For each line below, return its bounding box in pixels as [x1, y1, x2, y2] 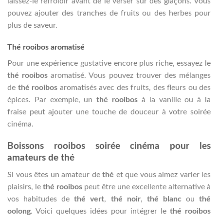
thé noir [110, 195, 141, 203]
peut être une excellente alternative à [82, 182, 211, 191]
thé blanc [146, 195, 182, 203]
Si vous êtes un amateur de [7, 170, 102, 179]
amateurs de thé [7, 153, 74, 163]
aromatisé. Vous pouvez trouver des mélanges [48, 72, 211, 80]
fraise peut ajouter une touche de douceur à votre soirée [7, 108, 211, 116]
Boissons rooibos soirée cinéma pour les [7, 142, 211, 151]
